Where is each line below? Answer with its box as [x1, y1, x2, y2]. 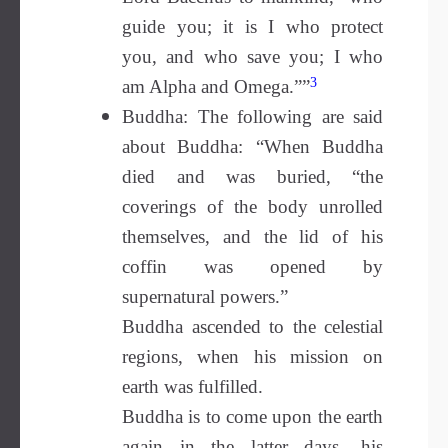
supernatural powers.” [122, 286, 288, 307]
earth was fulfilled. [122, 376, 263, 397]
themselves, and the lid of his [122, 226, 383, 247]
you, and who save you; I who [122, 46, 383, 67]
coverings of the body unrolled [122, 196, 383, 217]
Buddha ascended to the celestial [122, 316, 383, 337]
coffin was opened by [122, 256, 383, 277]
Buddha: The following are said [122, 106, 383, 127]
